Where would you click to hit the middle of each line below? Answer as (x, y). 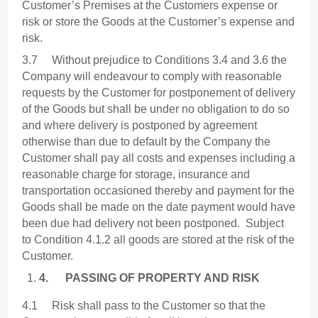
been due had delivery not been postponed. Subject (153, 224)
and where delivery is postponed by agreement (140, 126)
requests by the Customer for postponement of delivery (159, 93)
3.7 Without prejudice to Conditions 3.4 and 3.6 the (155, 60)
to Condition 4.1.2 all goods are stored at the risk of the (159, 240)
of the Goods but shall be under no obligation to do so (156, 109)
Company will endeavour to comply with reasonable (152, 77)
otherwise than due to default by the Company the (147, 142)
